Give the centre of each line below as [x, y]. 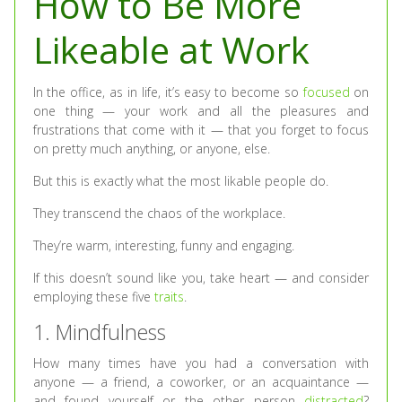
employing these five [93, 297]
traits [169, 297]
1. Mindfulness [99, 332]
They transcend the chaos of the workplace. [159, 214]
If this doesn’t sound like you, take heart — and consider [201, 278]
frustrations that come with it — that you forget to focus [201, 130]
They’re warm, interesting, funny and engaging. [163, 246]
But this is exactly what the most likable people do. [180, 181]
